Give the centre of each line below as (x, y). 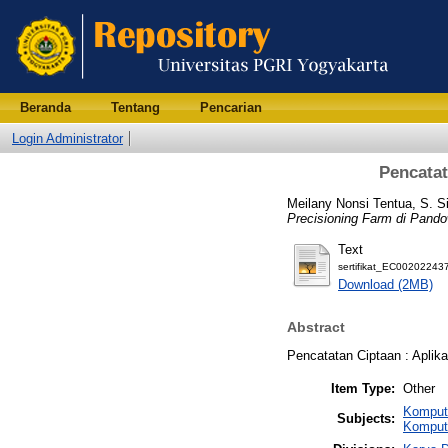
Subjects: (366, 418)
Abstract (316, 327)
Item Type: (363, 388)
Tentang (135, 107)
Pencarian (231, 107)
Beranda (45, 107)
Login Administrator (67, 138)
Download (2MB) (385, 284)
